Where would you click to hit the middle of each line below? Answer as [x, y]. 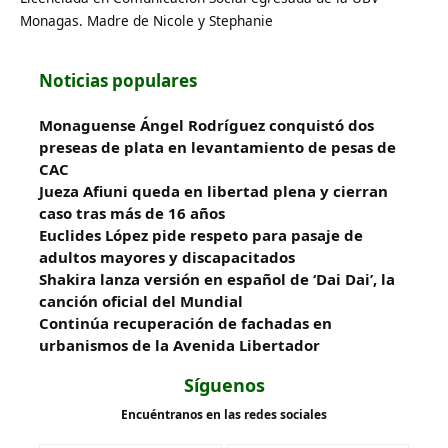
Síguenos [224, 384]
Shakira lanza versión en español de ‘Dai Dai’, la [217, 278]
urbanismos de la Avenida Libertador [179, 344]
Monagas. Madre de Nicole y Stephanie [146, 20]
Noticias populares [118, 80]
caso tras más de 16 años [132, 212]
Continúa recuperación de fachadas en [185, 322]
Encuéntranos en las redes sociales [224, 414]
